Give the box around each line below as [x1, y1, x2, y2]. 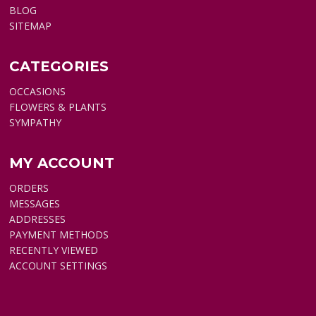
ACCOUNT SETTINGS [9, 259, 108, 273]
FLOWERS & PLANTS [9, 100, 107, 114]
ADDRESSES [9, 212, 66, 226]
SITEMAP [9, 19, 52, 33]
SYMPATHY [9, 116, 62, 130]
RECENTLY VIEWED [9, 243, 99, 257]
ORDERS [9, 181, 49, 195]
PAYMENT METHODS [9, 228, 109, 242]
